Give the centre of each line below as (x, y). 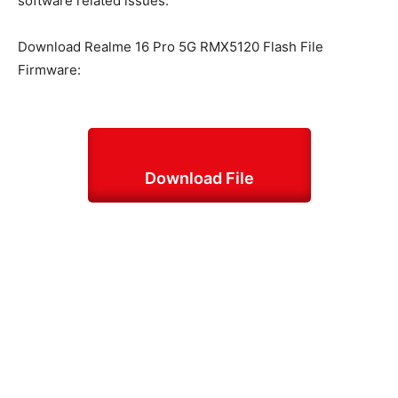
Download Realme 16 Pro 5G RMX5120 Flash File (171, 46)
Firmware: (49, 69)
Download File (199, 178)
